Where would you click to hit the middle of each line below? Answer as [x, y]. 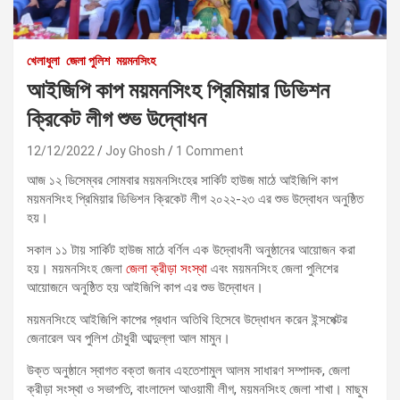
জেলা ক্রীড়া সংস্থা [167, 268]
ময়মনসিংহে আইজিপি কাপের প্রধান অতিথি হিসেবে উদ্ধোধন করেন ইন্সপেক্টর [187, 319]
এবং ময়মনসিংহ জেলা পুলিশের [273, 268]
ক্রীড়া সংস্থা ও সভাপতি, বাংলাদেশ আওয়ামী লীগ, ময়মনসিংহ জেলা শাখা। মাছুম [197, 389]
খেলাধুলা [43, 60]
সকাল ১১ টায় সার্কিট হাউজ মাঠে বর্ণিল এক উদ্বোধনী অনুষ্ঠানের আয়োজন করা [191, 250]
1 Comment [210, 150]
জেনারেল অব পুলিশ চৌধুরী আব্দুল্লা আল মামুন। [129, 338]
